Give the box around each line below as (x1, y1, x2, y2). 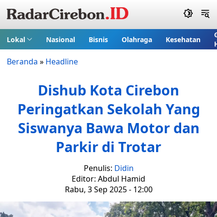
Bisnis (88, 34, 108, 44)
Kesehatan (165, 34, 201, 44)
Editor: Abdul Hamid (72, 173, 145, 184)
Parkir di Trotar (56, 137, 161, 156)
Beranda (7, 56, 38, 67)
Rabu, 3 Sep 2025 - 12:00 (64, 184, 153, 195)
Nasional (46, 34, 75, 44)
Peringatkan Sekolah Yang (17, 99, 200, 118)
